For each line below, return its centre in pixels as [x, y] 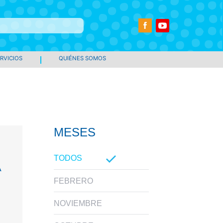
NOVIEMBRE [78, 203]
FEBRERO [73, 181]
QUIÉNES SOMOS [82, 58]
